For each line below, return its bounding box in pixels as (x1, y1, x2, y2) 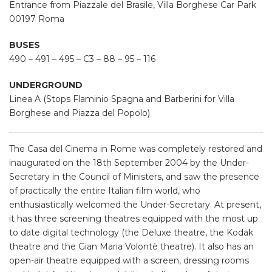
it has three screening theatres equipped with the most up (9, 213, 258, 225)
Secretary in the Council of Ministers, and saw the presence (9, 171, 259, 183)
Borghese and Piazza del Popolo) (9, 107, 150, 119)
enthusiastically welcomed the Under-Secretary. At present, (9, 199, 261, 211)
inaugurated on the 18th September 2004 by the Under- (9, 157, 249, 169)
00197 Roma (9, 13, 64, 25)
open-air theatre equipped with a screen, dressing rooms (9, 255, 249, 267)
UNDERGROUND (9, 80, 83, 91)
